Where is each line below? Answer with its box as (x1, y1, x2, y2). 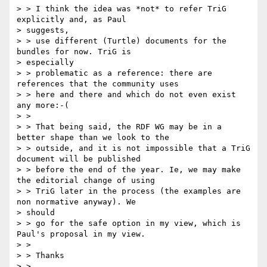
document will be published (17, 154, 141, 164)
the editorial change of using (17, 176, 155, 185)
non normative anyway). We (17, 197, 136, 207)
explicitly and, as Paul (17, 15, 126, 24)
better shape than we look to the (17, 133, 169, 142)
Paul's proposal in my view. (17, 229, 145, 239)
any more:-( (17, 101, 69, 110)
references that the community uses (17, 79, 179, 89)
